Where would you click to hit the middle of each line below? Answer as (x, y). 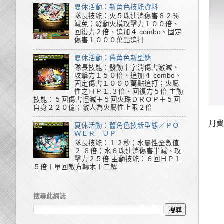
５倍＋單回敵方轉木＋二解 (75, 167)
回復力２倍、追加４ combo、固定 (128, 32)
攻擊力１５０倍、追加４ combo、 (128, 75)
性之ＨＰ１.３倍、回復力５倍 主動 (129, 91)
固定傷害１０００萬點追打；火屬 (127, 83)
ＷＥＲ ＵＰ (96, 133)
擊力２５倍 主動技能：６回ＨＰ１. (129, 159)
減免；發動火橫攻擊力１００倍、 (127, 24)
